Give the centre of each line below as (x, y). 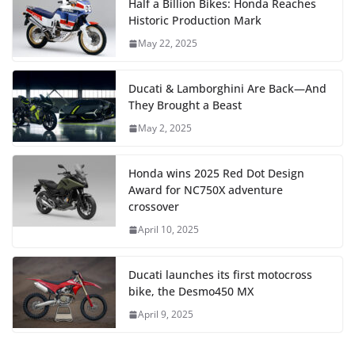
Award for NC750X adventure (206, 190)
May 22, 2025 (168, 44)
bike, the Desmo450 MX (191, 292)
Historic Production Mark (195, 21)
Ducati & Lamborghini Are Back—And (227, 89)
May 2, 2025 (165, 128)
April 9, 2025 (166, 315)
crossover (154, 207)
